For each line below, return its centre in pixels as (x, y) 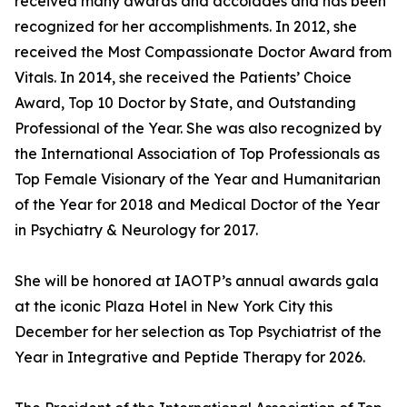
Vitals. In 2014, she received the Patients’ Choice (183, 78)
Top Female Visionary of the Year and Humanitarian (198, 179)
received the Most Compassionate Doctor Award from (203, 52)
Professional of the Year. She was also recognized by (198, 129)
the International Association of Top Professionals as (197, 154)
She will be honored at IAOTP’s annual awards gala (197, 281)
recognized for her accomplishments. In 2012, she (186, 27)
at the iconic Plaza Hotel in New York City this (174, 307)
